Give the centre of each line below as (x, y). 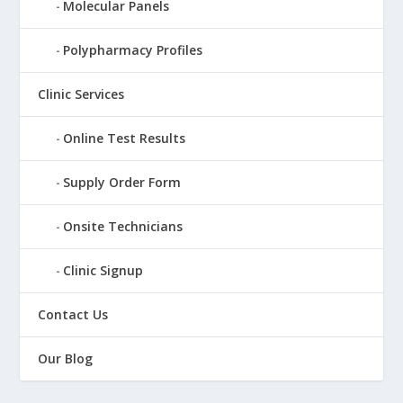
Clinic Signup (103, 271)
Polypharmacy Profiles (133, 50)
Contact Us (73, 315)
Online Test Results (125, 139)
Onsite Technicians (123, 227)
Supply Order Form (122, 183)
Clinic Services (81, 94)
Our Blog (66, 359)
